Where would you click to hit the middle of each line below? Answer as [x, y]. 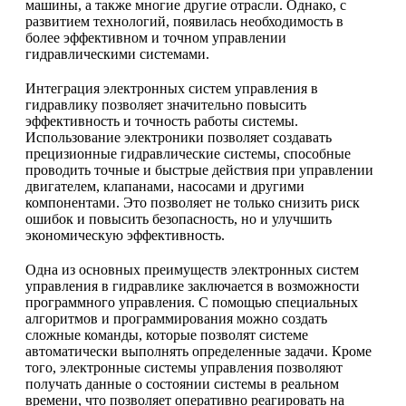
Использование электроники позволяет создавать [179, 137]
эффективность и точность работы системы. [162, 121]
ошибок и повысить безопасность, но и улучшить [179, 218]
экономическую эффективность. [125, 235]
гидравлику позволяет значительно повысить [166, 104]
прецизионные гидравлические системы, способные [188, 153]
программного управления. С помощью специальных [192, 302]
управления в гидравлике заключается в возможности [193, 285]
